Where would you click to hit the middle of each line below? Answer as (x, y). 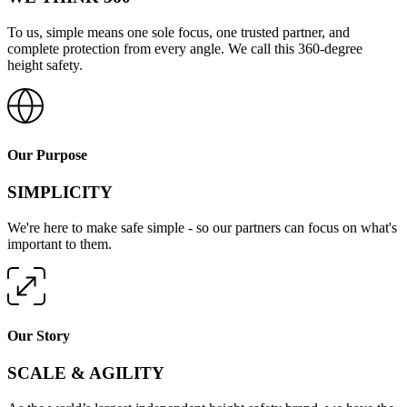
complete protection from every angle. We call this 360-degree (185, 48)
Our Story (39, 335)
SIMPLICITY (60, 192)
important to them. (60, 243)
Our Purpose (47, 154)
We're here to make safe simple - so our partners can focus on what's (202, 227)
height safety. (45, 65)
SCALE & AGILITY (86, 373)
